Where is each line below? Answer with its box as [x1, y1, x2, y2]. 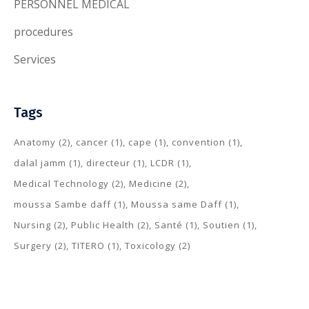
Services [14, 52, 56, 67]
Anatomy [14, 136, 56, 148]
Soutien [203, 219, 240, 231]
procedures [14, 24, 73, 39]
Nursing [14, 219, 51, 231]
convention [172, 136, 226, 148]
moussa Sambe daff [14, 198, 111, 210]
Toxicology [125, 239, 176, 252]
